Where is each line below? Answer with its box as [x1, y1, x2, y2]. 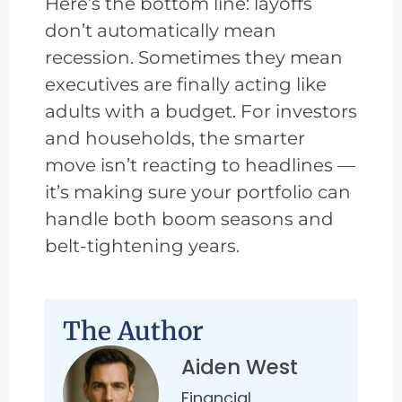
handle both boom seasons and [45, 208, 334, 231]
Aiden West [181, 353, 298, 382]
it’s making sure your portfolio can [45, 181, 351, 204]
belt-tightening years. [45, 235, 240, 258]
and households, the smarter [45, 127, 305, 150]
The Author [63, 315, 204, 348]
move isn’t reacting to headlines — [45, 154, 355, 177]
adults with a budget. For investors [45, 100, 357, 123]
